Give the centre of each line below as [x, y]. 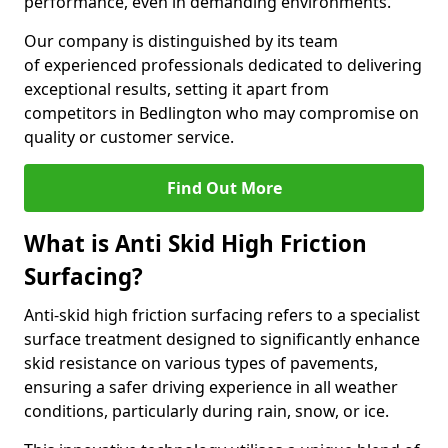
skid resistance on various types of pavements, [201, 363]
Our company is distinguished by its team [181, 41]
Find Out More [224, 188]
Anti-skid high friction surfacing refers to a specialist [222, 315]
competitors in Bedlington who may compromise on [221, 113]
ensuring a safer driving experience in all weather [211, 387]
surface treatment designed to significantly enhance [222, 339]
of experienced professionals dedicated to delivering [223, 65]
